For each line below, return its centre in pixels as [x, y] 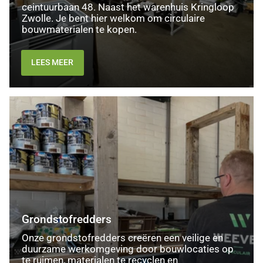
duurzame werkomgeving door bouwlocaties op [127, 249]
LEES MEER [53, 63]
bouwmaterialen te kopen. [79, 29]
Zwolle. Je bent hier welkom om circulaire [113, 18]
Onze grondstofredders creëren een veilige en [122, 238]
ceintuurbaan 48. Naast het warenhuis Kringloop [128, 7]
